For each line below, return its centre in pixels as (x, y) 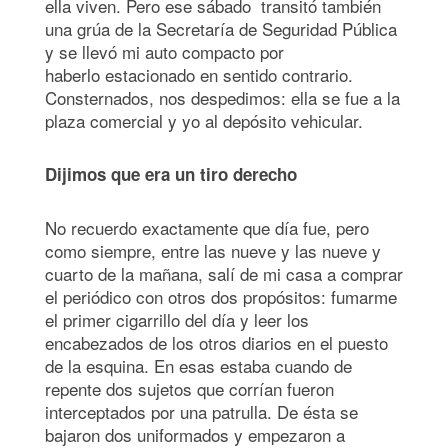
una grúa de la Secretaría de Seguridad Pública (221, 28)
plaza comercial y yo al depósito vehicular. (204, 120)
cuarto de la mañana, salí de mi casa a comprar (224, 273)
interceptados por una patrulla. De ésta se (201, 411)
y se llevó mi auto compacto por (164, 51)
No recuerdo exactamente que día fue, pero (207, 227)
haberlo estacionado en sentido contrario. (199, 74)
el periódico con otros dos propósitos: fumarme (221, 296)
